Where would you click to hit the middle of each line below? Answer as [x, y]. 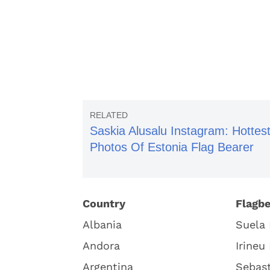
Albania [102, 224]
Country [104, 203]
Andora [101, 246]
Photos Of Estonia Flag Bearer [172, 147]
